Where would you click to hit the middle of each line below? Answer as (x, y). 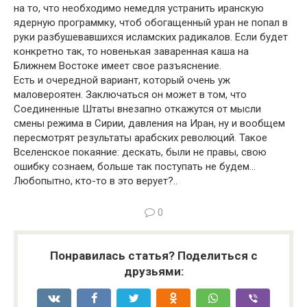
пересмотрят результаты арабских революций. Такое (140, 137)
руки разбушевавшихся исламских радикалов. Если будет (151, 37)
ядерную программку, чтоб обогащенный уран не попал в (151, 22)
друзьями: (153, 271)
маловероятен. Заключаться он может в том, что (130, 94)
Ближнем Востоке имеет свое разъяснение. (118, 65)
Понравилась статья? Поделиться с (153, 255)
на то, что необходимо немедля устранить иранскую (139, 8)
